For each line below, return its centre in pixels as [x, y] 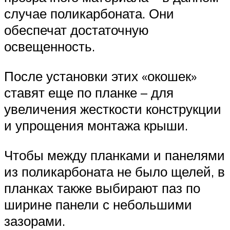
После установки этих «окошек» [100, 76]
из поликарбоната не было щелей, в [114, 171]
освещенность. [50, 46]
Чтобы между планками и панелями [114, 155]
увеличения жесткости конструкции [113, 109]
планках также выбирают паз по [102, 188]
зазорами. [35, 221]
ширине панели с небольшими [98, 204]
